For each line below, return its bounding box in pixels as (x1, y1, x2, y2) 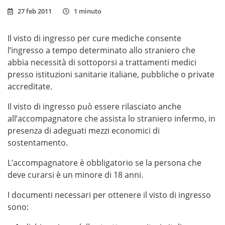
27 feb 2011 (18, 7, 52, 16)
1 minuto (74, 7, 102, 16)
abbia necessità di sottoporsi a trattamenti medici (8, 57, 196, 68)
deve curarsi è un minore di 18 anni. (8, 169, 143, 180)
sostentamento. (8, 137, 68, 148)
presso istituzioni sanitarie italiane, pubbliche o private (8, 69, 214, 80)
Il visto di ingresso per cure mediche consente (8, 33, 181, 44)
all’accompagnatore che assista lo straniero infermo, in (8, 113, 215, 124)
